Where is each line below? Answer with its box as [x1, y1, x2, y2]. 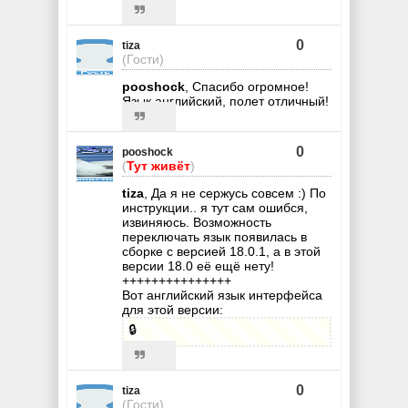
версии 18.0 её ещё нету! [122, 258, 274, 273]
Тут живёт [127, 158, 190, 173]
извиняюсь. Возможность [122, 214, 271, 229]
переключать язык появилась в [122, 229, 307, 244]
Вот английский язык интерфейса [122, 287, 322, 302]
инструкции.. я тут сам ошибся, [122, 199, 308, 215]
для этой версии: [122, 301, 223, 317]
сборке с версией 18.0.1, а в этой [122, 243, 321, 259]
